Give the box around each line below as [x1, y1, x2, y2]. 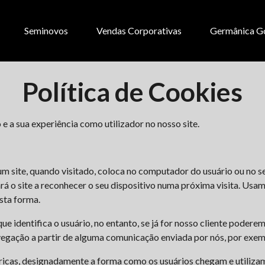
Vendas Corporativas [96, 25, 182, 36]
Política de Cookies [22, 76, 243, 107]
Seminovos [24, 25, 68, 36]
